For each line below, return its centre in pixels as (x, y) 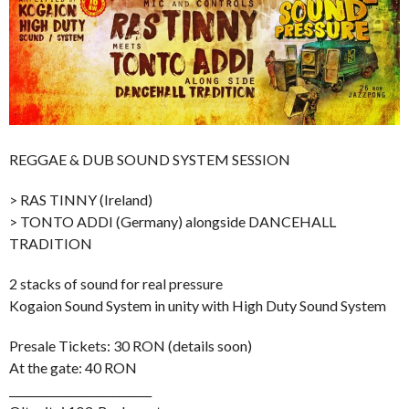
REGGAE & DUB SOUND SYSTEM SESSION (150, 160)
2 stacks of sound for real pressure (116, 284)
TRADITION (51, 244)
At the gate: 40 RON (73, 368)
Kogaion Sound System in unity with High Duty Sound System (198, 306)
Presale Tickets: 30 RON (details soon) (131, 346)
